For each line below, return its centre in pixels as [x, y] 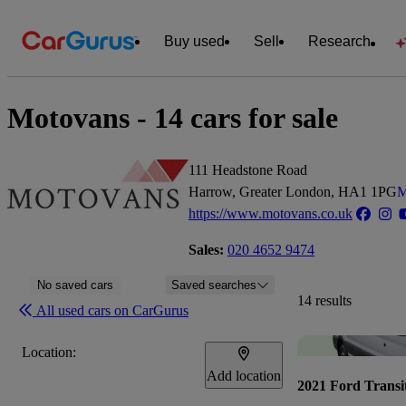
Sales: [206, 249]
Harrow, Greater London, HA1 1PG [293, 191]
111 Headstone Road [248, 169]
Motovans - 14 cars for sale [173, 118]
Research [339, 41]
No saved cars [76, 285]
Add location [244, 375]
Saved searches [214, 285]
